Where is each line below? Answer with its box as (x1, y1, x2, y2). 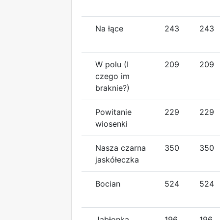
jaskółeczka (95, 154, 139, 165)
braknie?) (95, 82, 130, 93)
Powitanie (95, 107, 132, 117)
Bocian (95, 178, 120, 189)
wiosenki (95, 118, 128, 129)
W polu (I (95, 59, 129, 69)
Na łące (95, 23, 123, 33)
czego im (95, 71, 130, 81)
